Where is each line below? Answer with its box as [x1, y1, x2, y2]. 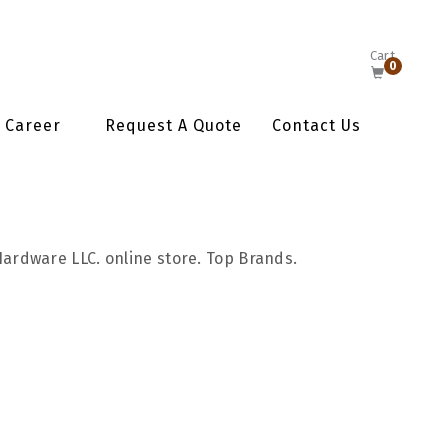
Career [5, 116, 61, 135]
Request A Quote [105, 116, 242, 135]
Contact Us [272, 116, 361, 135]
